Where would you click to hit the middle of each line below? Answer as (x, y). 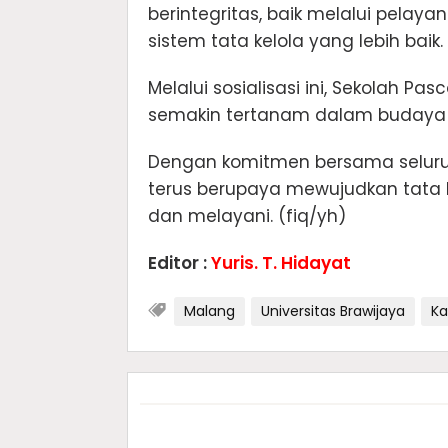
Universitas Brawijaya (333, 311)
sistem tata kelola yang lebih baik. (295, 41)
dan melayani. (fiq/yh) (247, 216)
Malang (209, 311)
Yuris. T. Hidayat (281, 263)
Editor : (179, 263)
